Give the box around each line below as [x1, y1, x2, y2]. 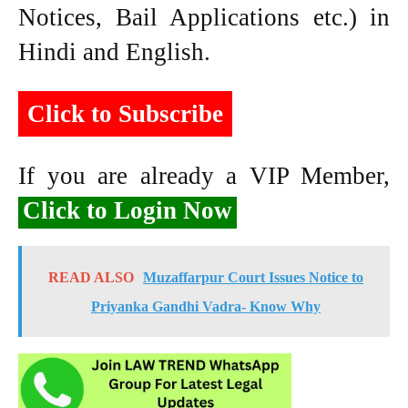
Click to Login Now [23, 196, 232, 224]
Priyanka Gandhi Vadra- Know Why [91, 298, 321, 314]
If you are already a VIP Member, [18, 161, 390, 189]
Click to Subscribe [27, 99, 223, 127]
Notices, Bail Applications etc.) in [18, 3, 390, 31]
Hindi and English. [18, 37, 210, 66]
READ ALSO [48, 269, 134, 285]
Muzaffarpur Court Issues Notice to [143, 269, 363, 285]
